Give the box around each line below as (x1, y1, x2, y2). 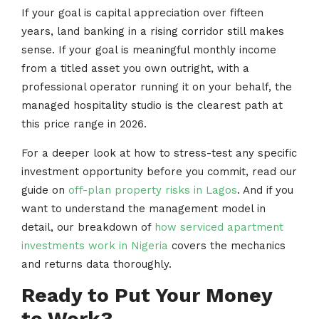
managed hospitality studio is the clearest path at (21, 99, 283, 113)
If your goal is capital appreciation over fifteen (21, 6, 263, 20)
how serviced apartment (155, 220, 283, 234)
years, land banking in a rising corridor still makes (21, 25, 284, 38)
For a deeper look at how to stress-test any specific (21, 146, 297, 159)
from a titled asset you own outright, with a (21, 62, 249, 75)
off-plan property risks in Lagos (68, 183, 237, 197)
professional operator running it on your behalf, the (21, 80, 292, 94)
